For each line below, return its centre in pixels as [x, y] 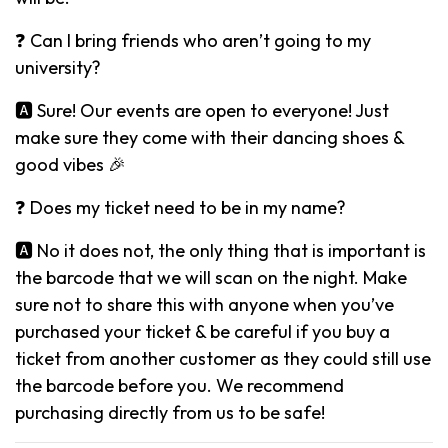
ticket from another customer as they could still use [223, 358]
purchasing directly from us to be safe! [170, 412]
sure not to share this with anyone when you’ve [204, 304]
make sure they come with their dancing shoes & [209, 137]
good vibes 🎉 [70, 164]
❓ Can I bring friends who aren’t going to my [193, 40]
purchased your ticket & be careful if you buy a [202, 331]
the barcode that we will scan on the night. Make [211, 277]
